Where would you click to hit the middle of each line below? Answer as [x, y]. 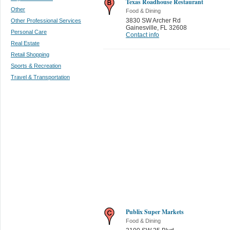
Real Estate [25, 43]
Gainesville [141, 28]
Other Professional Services [46, 21]
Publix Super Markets [155, 212]
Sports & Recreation [36, 66]
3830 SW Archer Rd [153, 21]
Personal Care [29, 32]
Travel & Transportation [40, 77]
